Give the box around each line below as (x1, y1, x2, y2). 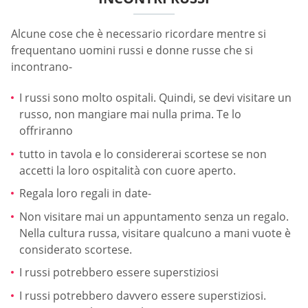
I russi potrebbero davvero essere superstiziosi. (19, 287, 266, 303)
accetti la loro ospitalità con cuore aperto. (19, 162, 236, 178)
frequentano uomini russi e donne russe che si (11, 42, 253, 58)
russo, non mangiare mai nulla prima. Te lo (19, 106, 241, 122)
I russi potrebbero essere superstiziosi (19, 265, 219, 280)
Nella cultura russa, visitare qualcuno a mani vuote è (19, 225, 291, 241)
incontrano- (11, 58, 72, 74)
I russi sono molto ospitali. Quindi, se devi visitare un (19, 89, 291, 105)
